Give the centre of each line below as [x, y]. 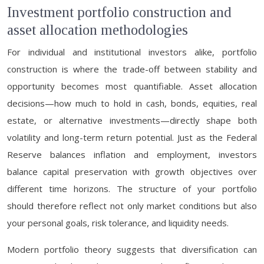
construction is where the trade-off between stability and [132, 69]
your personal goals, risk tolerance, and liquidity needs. [118, 223]
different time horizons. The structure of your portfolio [132, 189]
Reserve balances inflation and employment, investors [132, 154]
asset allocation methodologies [98, 30]
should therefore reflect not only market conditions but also [132, 206]
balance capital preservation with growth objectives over [132, 171]
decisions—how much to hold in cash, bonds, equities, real [132, 103]
